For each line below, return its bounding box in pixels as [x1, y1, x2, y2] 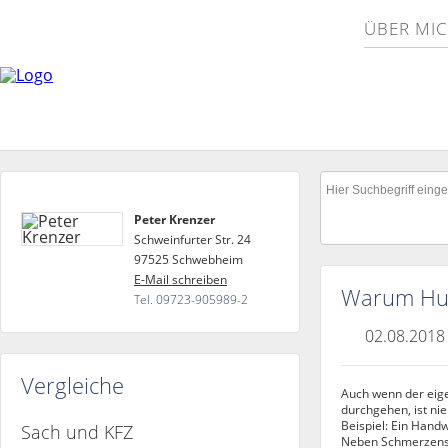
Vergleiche [21, 370, 124, 400]
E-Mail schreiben [134, 271, 227, 288]
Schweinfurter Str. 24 [134, 231, 251, 248]
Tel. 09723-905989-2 [134, 291, 248, 308]
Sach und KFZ [21, 420, 133, 444]
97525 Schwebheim [134, 251, 243, 268]
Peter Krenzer [134, 211, 215, 228]
